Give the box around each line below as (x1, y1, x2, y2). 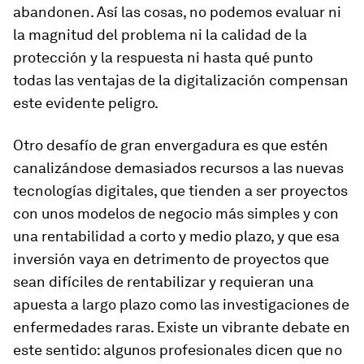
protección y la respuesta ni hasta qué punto (13, 49, 313, 66)
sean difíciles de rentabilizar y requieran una (13, 273, 314, 290)
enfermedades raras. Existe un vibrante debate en (13, 318, 350, 336)
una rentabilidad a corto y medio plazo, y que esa (13, 227, 340, 245)
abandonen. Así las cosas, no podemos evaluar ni (13, 3, 341, 20)
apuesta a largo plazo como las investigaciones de (13, 296, 349, 313)
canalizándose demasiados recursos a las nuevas (13, 159, 344, 176)
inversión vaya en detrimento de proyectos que (13, 250, 329, 267)
